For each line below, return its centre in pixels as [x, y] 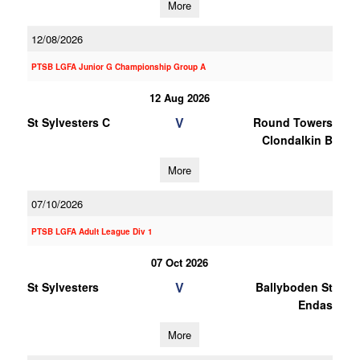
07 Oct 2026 [180, 262]
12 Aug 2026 [180, 98]
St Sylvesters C [68, 122]
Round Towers [292, 122]
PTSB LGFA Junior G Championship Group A [118, 67]
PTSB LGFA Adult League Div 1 [92, 231]
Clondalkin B [297, 140]
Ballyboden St [294, 287]
